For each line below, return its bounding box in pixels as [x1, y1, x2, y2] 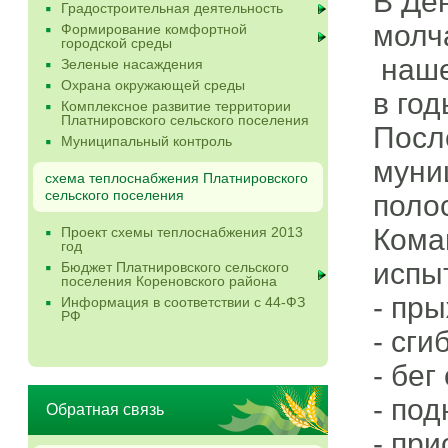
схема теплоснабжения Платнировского [45, 170, 308, 186]
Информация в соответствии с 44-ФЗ [61, 294, 305, 310]
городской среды [61, 35, 172, 51]
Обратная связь [46, 401, 164, 418]
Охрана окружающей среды [61, 77, 245, 93]
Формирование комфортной [61, 21, 247, 37]
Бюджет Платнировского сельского [61, 259, 289, 275]
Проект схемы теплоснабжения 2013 [61, 224, 303, 240]
